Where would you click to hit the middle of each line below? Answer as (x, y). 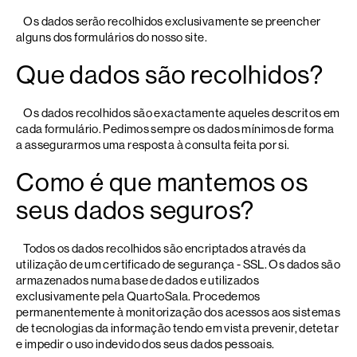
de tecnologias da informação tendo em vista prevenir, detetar (177, 328)
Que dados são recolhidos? (170, 75)
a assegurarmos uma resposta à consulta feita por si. (153, 145)
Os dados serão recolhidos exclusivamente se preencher (169, 21)
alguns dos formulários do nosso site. (112, 37)
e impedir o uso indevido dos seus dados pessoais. (145, 344)
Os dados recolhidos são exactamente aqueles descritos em (178, 113)
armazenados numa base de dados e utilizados (138, 280)
